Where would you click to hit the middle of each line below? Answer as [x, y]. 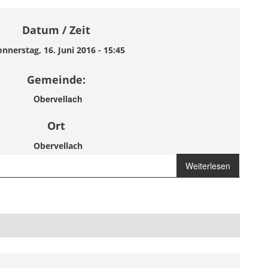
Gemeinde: [56, 80]
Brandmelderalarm [212, 178]
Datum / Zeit [56, 30]
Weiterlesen [208, 166]
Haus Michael [221, 191]
